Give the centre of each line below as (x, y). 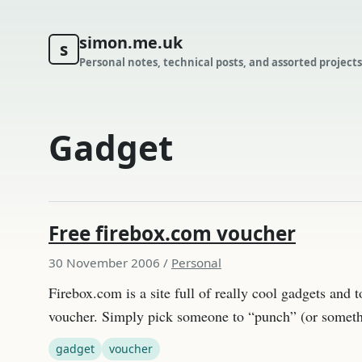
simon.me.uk (130, 42)
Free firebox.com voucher (172, 233)
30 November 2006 (104, 262)
